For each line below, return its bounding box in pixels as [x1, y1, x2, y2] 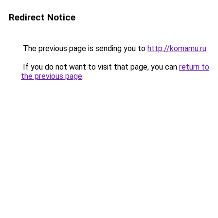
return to [179, 62, 209, 72]
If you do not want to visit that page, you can [21, 62, 179, 72]
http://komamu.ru [147, 44, 206, 53]
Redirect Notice [9, 12, 75, 23]
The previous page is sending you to [21, 44, 147, 53]
